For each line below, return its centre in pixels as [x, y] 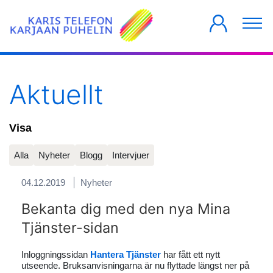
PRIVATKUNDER [59, 12]
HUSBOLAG [224, 12]
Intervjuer [131, 155]
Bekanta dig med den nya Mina [126, 209]
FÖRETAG [146, 12]
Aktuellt [56, 94]
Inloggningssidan [56, 254]
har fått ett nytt [190, 254]
